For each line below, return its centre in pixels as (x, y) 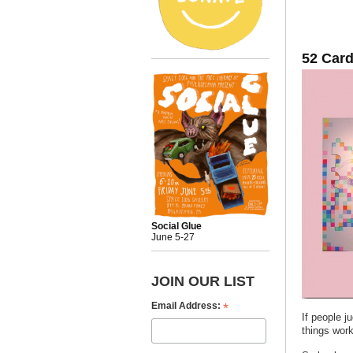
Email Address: (187, 305)
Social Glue (176, 226)
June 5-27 (173, 237)
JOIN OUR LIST (203, 281)
